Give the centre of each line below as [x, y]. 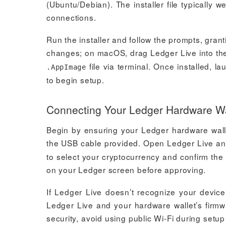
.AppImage [66, 67]
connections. [71, 17]
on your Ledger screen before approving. [126, 169]
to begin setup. [75, 80]
